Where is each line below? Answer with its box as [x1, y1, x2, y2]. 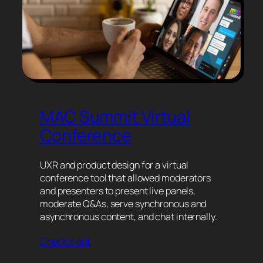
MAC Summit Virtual [40, 104, 191, 128]
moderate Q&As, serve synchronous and [40, 197, 207, 211]
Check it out [40, 234, 90, 248]
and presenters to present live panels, [40, 184, 196, 198]
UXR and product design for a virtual [40, 159, 189, 172]
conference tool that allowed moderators [40, 171, 211, 185]
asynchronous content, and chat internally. [40, 210, 217, 224]
